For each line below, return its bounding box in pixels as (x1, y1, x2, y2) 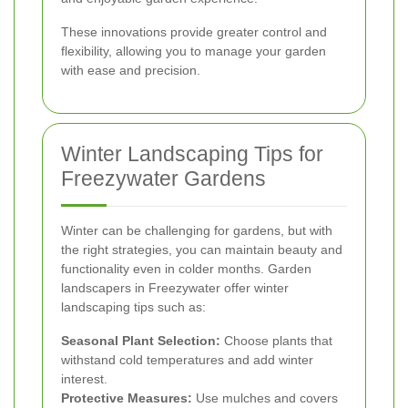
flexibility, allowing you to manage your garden (61, 43, 326, 58)
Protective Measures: (61, 390, 192, 405)
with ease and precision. (61, 62, 200, 77)
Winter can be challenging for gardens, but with (61, 222, 332, 238)
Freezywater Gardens (61, 166, 266, 190)
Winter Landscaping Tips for (61, 141, 323, 166)
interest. (61, 371, 107, 386)
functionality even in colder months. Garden (61, 260, 311, 276)
